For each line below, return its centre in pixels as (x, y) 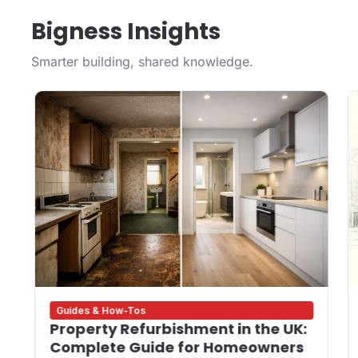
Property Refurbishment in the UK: (178, 328)
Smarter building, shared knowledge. (142, 62)
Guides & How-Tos (100, 310)
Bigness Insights (126, 32)
